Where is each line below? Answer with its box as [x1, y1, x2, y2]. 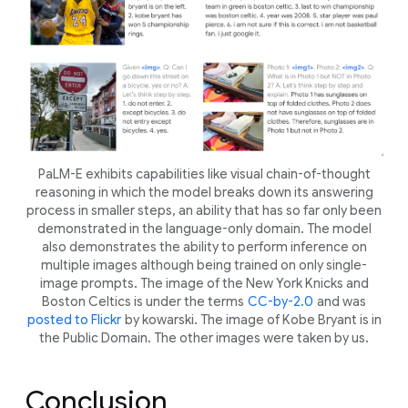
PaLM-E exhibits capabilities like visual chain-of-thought [37, 165, 371, 182]
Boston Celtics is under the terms [42, 292, 247, 310]
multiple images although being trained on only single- [41, 256, 367, 273]
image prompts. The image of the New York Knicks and [39, 274, 369, 291]
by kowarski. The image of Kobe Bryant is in [122, 311, 382, 328]
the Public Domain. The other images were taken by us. [39, 329, 369, 346]
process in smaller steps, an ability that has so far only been [26, 201, 382, 219]
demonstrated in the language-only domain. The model [36, 219, 372, 237]
